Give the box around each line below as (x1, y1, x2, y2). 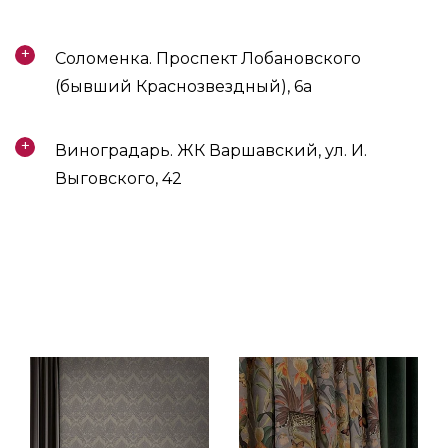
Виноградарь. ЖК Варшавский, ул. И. (55, 141, 367, 160)
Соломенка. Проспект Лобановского (55, 49, 361, 68)
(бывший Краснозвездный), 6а (55, 77, 312, 96)
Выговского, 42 (55, 169, 182, 188)
